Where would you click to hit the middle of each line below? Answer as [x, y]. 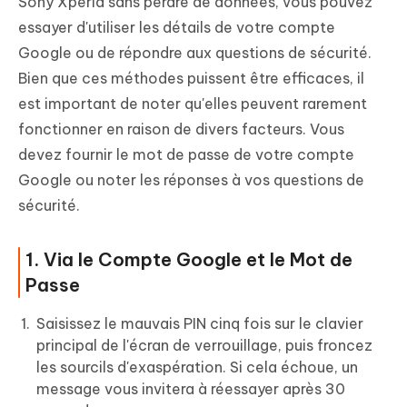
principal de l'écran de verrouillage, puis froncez [204, 346]
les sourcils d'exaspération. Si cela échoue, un [197, 367]
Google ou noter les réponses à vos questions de [191, 180]
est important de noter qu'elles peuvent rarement [193, 104]
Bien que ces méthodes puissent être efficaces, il [191, 79]
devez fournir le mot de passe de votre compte [186, 155]
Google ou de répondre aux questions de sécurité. [195, 53]
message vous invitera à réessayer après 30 [191, 389]
